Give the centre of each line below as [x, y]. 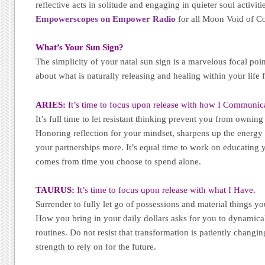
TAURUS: [55, 190]
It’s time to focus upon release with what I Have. [165, 190]
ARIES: [51, 104]
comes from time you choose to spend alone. [119, 161]
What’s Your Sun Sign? [80, 48]
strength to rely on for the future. [96, 246]
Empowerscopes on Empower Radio [106, 19]
